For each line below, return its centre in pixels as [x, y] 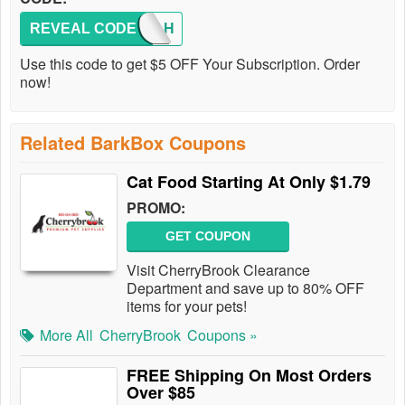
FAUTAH [145, 28]
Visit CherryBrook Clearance [218, 270]
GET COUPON [208, 236]
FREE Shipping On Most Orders [249, 375]
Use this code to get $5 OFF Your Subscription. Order [190, 64]
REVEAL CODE [83, 28]
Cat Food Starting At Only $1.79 [249, 182]
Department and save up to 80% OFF [245, 288]
